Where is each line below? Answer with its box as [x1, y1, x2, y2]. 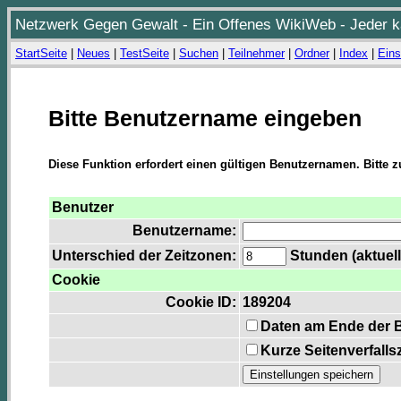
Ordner [294, 47, 329, 60]
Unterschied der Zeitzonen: [52, 248, 236, 264]
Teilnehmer [228, 47, 285, 60]
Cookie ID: [166, 294, 236, 311]
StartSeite [15, 47, 67, 60]
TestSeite [120, 47, 169, 60]
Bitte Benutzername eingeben [48, 106, 362, 131]
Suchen [179, 47, 218, 60]
